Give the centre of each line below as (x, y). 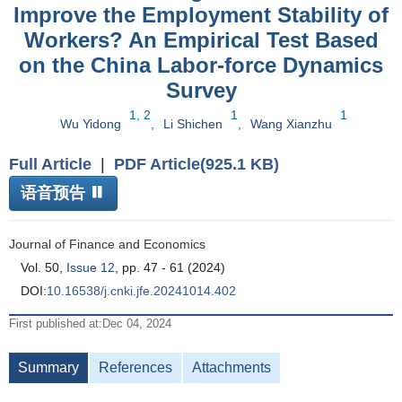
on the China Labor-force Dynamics (201, 65)
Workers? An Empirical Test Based (201, 40)
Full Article (50, 164)
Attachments (232, 367)
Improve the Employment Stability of (201, 15)
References (135, 367)
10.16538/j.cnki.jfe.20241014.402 (141, 291)
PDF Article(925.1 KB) (197, 164)
